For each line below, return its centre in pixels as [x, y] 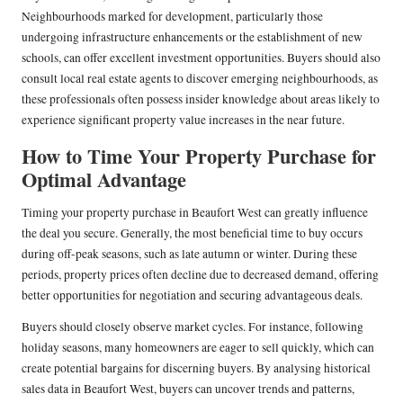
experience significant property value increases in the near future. [183, 119]
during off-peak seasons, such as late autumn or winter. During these [189, 253]
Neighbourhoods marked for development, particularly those [172, 16]
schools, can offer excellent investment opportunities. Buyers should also [201, 57]
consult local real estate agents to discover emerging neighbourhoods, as [200, 78]
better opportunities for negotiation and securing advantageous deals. [192, 295]
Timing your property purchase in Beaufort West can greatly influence [195, 212]
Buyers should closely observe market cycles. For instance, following [193, 326]
